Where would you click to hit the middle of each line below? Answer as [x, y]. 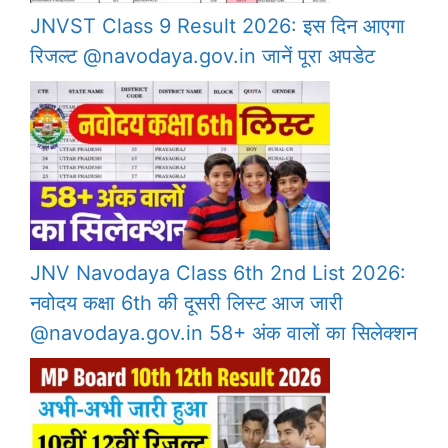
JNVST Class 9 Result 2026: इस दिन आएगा [217, 26]
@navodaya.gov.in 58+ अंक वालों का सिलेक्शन [223, 333]
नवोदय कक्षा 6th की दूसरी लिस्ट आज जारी [186, 303]
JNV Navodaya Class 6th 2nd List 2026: [218, 273]
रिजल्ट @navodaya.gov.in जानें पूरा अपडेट [202, 56]
